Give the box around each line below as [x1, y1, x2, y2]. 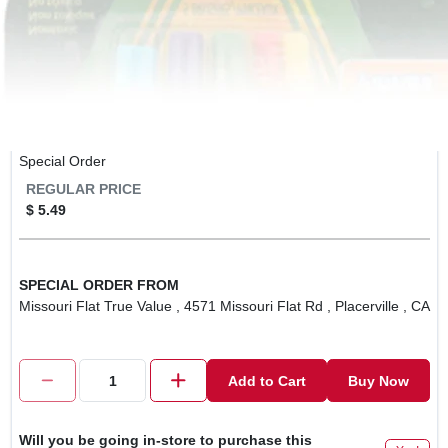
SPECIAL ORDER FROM [18, 277, 179, 293]
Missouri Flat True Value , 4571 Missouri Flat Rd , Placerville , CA [18, 298, 430, 314]
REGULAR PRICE [25, 180, 141, 197]
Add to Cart [227, 372, 306, 389]
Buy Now [347, 372, 409, 389]
